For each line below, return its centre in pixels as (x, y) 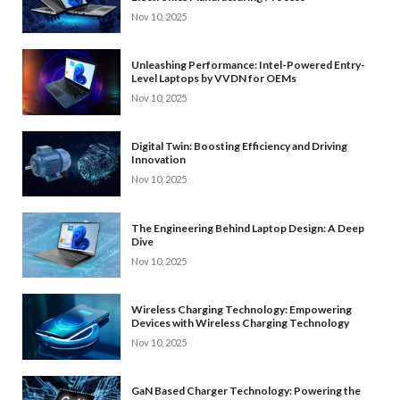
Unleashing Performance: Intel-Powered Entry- (248, 64)
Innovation (158, 160)
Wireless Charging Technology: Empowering (242, 309)
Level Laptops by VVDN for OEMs (214, 78)
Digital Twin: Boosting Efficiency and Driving (239, 146)
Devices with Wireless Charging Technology (240, 322)
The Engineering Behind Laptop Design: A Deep (248, 228)
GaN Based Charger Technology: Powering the (246, 391)
